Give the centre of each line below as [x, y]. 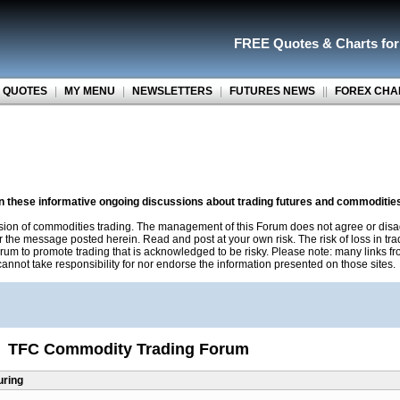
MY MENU [89, 91]
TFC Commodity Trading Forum [129, 349]
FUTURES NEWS [272, 91]
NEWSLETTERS [172, 91]
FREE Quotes [276, 43]
